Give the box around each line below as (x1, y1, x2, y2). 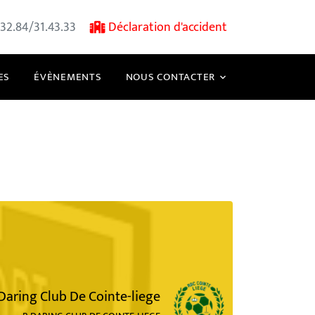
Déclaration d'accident (108, 17, 227, 37)
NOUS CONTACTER (125, 68, 215, 86)
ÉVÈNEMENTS (34, 68, 102, 86)
